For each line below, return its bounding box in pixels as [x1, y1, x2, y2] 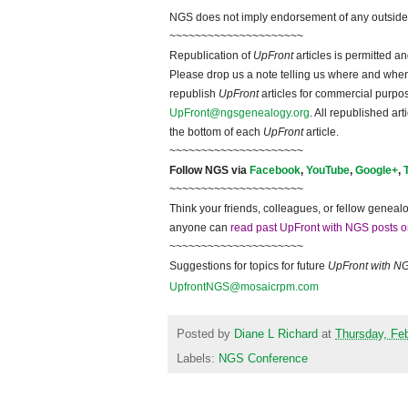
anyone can [169, 221, 230, 235]
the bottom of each [169, 126, 263, 139]
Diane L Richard [234, 327, 318, 341]
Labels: [177, 352, 219, 365]
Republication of [169, 49, 253, 63]
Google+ [355, 164, 398, 178]
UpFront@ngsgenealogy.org [169, 107, 310, 120]
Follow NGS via [169, 164, 250, 178]
